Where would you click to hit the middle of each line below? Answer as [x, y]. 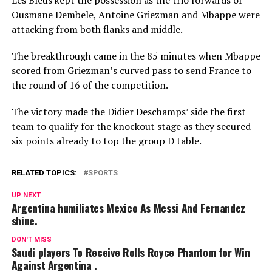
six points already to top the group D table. [106, 141]
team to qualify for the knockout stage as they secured [131, 126]
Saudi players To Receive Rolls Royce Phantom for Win [131, 252]
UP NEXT [26, 195]
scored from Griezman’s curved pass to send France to [131, 70]
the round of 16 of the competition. [90, 85]
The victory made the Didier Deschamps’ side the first [128, 111]
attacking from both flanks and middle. [97, 29]
